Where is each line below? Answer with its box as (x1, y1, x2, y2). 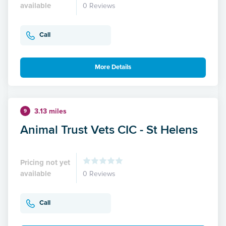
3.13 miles (34, 106, 67, 116)
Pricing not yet (20, 157, 70, 167)
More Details (95, 63, 131, 72)
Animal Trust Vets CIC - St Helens (20, 120, 198, 138)
